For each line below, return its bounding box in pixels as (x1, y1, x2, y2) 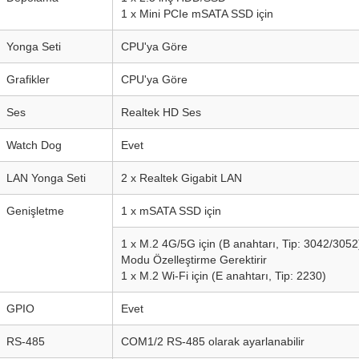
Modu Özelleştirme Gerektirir (121, 253, 267, 266)
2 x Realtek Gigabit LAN (121, 171, 242, 184)
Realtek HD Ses (121, 106, 201, 119)
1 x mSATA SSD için (121, 204, 221, 217)
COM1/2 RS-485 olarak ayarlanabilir (121, 335, 305, 348)
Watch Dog (6, 139, 62, 151)
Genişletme (6, 204, 64, 217)
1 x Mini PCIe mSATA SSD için (121, 7, 273, 20)
